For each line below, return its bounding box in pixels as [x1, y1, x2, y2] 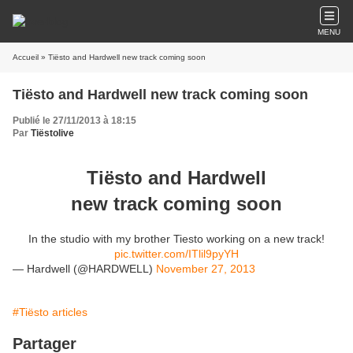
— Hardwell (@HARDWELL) [13, 262, 156, 275]
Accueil [13, 53, 39, 61]
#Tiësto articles [13, 306, 87, 318]
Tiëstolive [31, 128, 74, 139]
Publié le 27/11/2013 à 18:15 [13, 115, 136, 126]
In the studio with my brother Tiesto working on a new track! [28, 232, 325, 245]
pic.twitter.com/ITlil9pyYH [114, 247, 239, 260]
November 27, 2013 [156, 262, 255, 275]
